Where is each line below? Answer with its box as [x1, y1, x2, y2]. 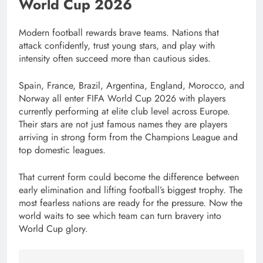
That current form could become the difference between [19, 170, 239, 184]
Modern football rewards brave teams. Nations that [19, 26, 219, 40]
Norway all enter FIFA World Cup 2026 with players [19, 92, 225, 106]
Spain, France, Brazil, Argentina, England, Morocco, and [19, 79, 244, 93]
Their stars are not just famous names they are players [19, 117, 227, 131]
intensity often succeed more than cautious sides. [19, 52, 211, 66]
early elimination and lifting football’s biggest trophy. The [19, 183, 242, 197]
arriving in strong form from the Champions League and [19, 130, 238, 144]
